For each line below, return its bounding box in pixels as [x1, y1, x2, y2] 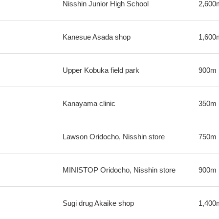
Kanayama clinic [62, 99, 115, 108]
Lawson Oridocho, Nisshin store [62, 132, 165, 141]
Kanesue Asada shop [62, 33, 131, 41]
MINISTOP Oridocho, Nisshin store [62, 166, 175, 174]
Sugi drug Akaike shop [62, 199, 134, 207]
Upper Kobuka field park [62, 66, 139, 74]
